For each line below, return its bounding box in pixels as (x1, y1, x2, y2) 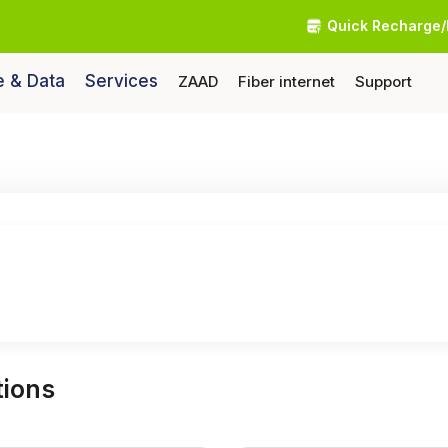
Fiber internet (237, 71, 335, 91)
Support (354, 71, 412, 91)
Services (84, 70, 158, 91)
